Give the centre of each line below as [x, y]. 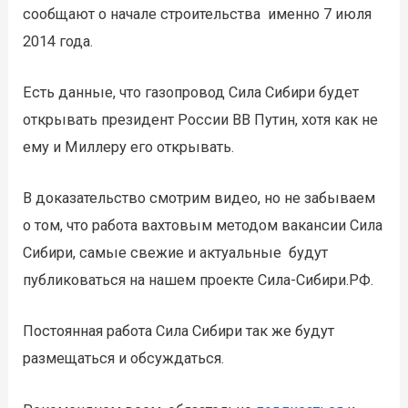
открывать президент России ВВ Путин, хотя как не [201, 119]
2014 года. [58, 41]
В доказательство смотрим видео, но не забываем [199, 199]
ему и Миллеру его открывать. [129, 147]
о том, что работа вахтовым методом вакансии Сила [203, 226]
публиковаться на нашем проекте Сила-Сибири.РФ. [199, 280]
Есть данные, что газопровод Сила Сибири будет [191, 92]
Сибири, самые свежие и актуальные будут [176, 253]
